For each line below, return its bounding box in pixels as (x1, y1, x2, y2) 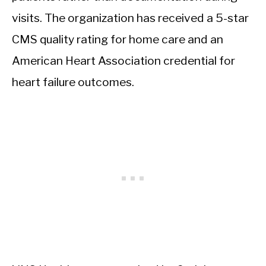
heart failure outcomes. (12, 75, 134, 90)
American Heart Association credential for (12, 53, 235, 68)
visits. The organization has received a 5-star (12, 11, 249, 26)
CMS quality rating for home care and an (12, 32, 223, 47)
